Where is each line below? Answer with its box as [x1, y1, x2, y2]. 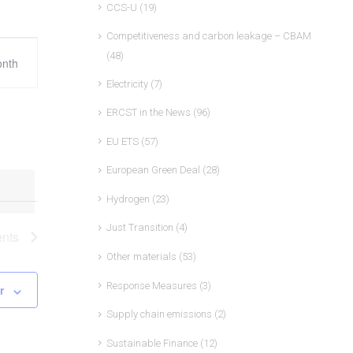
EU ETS [106, 135, 139, 147]
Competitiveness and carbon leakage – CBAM [106, 30, 311, 43]
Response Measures [106, 279, 197, 292]
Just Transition [106, 221, 173, 234]
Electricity [106, 77, 148, 90]
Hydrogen [106, 192, 150, 205]
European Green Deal [106, 164, 200, 176]
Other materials [106, 251, 176, 262]
